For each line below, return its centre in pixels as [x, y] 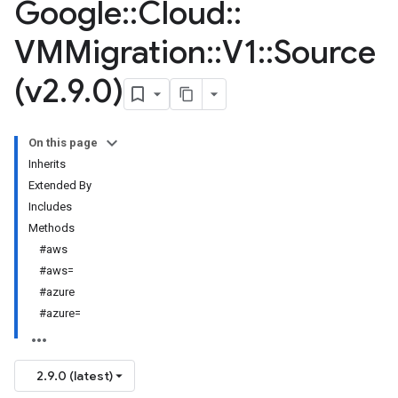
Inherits [47, 164]
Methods [52, 228]
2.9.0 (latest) [75, 376]
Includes [50, 207]
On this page [63, 143]
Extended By [60, 185]
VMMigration [110, 52]
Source [325, 52]
